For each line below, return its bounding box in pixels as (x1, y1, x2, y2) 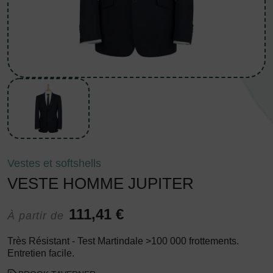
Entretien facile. (7, 248, 74, 258)
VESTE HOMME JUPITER (7, 175, 194, 192)
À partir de (7, 210, 68, 222)
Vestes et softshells (7, 157, 101, 169)
